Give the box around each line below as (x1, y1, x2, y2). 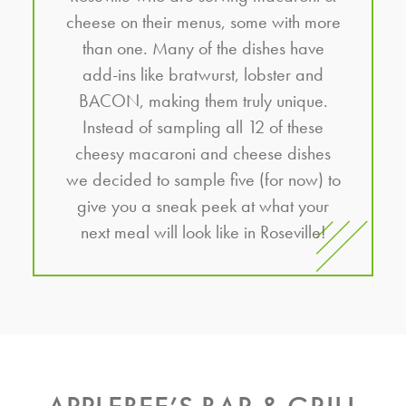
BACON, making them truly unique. (78, 89, 328, 113)
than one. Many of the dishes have (82, 36, 324, 61)
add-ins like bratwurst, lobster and (82, 63, 324, 87)
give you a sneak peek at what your (77, 194, 329, 218)
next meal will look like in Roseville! (80, 220, 326, 245)
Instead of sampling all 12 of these (82, 115, 324, 140)
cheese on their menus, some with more (65, 10, 341, 34)
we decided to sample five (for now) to (65, 168, 341, 192)
